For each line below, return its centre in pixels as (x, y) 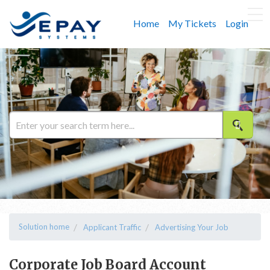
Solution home (44, 227)
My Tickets (192, 23)
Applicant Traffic (112, 227)
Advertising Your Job (192, 227)
